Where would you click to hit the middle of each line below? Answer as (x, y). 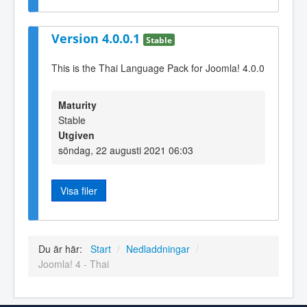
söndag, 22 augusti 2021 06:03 (126, 150)
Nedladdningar (158, 249)
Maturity (77, 105)
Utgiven (76, 135)
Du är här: (63, 249)
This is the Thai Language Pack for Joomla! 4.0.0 (158, 67)
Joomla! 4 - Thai (74, 264)
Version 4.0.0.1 (97, 38)
